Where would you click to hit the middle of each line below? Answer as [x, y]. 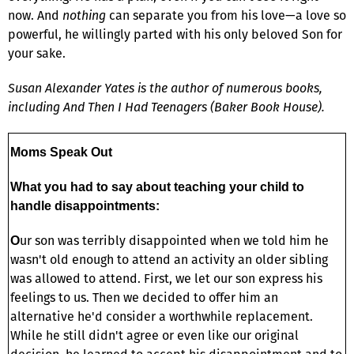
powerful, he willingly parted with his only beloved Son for [175, 34]
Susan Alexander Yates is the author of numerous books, [165, 88]
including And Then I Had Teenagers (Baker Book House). [166, 107]
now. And [35, 15]
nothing [84, 15]
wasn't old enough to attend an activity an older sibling [169, 259]
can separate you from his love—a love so [226, 15]
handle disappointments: [85, 205]
